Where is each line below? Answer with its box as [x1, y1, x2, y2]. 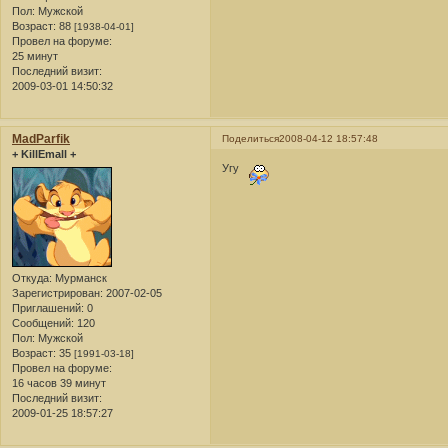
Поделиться [222, 133, 280, 145]
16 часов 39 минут [12, 376, 106, 389]
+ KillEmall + [12, 148, 76, 161]
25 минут [12, 50, 58, 63]
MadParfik [12, 132, 70, 147]
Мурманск [52, 271, 107, 284]
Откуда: [12, 271, 52, 284]
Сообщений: [12, 316, 74, 329]
